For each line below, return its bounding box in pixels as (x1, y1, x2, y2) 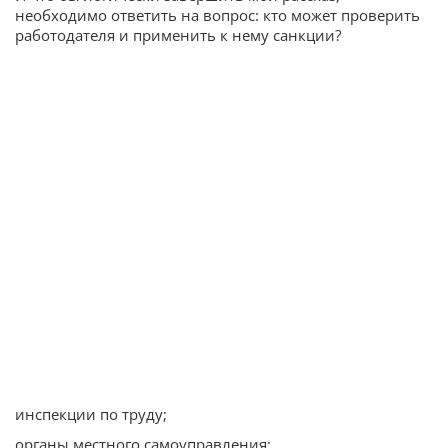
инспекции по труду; (15, 404, 167, 425)
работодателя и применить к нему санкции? (15, 25, 341, 46)
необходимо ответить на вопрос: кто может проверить (15, 5, 420, 26)
